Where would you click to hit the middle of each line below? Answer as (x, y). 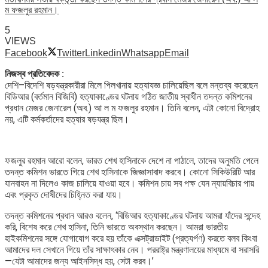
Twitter (71, 53)
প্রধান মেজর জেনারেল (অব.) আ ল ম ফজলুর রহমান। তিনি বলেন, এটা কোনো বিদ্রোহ (132, 108)
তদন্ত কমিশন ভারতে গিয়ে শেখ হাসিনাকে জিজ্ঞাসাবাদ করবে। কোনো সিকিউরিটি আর (130, 172)
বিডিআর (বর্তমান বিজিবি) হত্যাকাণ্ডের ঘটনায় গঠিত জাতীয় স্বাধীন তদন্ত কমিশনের (128, 96)
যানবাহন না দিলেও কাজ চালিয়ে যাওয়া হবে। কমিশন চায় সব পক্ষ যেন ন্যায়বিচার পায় (130, 183)
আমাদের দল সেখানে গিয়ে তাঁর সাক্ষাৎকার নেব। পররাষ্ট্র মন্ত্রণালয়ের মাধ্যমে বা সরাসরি (132, 249)
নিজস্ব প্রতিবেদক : (34, 74)
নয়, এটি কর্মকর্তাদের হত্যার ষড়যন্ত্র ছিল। (67, 119)
